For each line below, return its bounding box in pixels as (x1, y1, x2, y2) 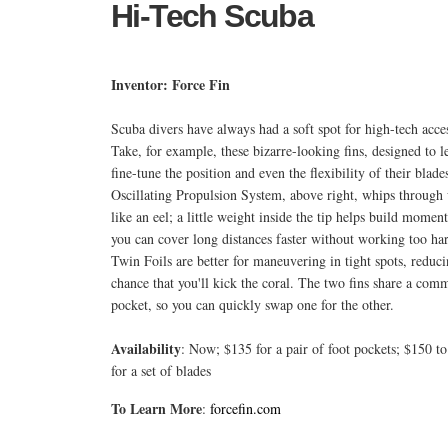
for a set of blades (111, 360, 211, 380)
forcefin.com (210, 398, 281, 418)
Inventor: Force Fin (111, 73, 230, 95)
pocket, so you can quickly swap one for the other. (111, 294, 394, 314)
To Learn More (111, 397, 202, 419)
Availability (111, 337, 181, 359)
